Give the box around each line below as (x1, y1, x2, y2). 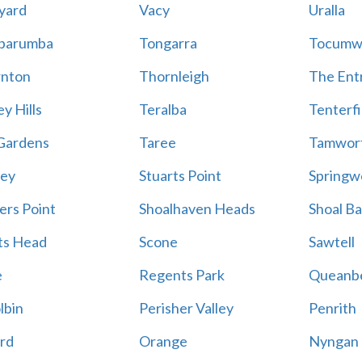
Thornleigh (138, 67, 209, 85)
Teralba (138, 100, 187, 118)
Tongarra (138, 34, 197, 52)
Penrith (308, 299, 356, 317)
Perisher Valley (138, 299, 234, 317)
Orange (138, 332, 187, 350)
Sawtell (308, 233, 355, 250)
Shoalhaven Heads (138, 200, 255, 217)
